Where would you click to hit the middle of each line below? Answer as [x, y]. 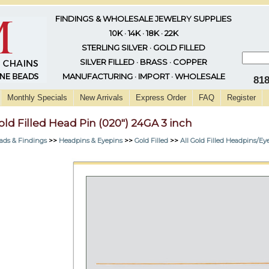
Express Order [161, 98]
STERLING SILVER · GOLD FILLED [144, 47]
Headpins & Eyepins [91, 140]
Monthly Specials [37, 98]
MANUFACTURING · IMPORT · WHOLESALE [144, 76]
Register [241, 98]
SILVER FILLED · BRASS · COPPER [144, 62]
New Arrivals [101, 98]
